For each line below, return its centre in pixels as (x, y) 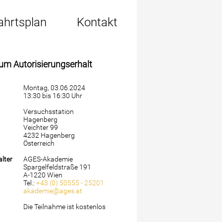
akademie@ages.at (53, 191)
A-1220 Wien (43, 175)
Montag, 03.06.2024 (54, 88)
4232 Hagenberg (49, 136)
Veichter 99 (40, 128)
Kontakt (97, 23)
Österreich (39, 143)
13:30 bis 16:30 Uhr (53, 96)
